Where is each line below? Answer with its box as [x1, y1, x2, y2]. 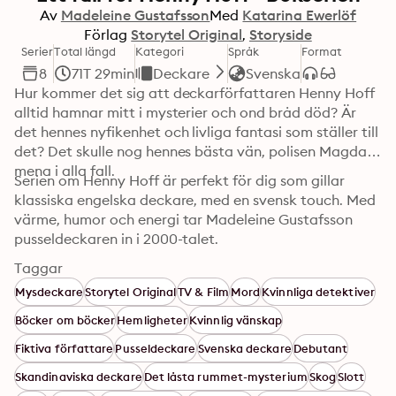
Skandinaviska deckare [15, 369, 142, 384]
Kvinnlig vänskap [189, 313, 283, 327]
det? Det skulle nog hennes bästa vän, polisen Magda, [14, 142, 370, 160]
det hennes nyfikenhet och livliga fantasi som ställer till [14, 123, 378, 141]
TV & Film [178, 285, 229, 299]
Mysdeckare [15, 285, 83, 299]
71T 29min [72, 65, 135, 82]
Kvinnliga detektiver [262, 285, 375, 299]
